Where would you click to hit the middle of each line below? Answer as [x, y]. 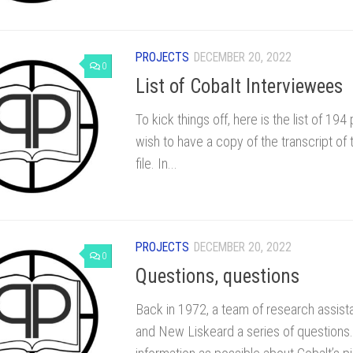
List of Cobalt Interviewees [239, 87]
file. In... [156, 164]
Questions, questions [217, 277]
